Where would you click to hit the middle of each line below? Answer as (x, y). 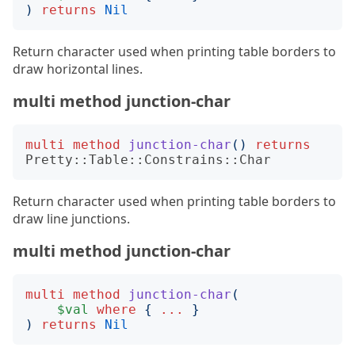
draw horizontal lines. (78, 69)
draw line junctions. (71, 219)
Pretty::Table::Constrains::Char (148, 160)
